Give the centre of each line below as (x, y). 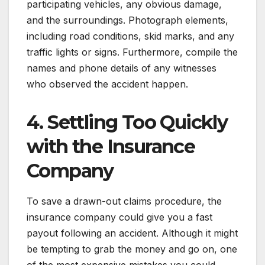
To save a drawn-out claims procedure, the (124, 201)
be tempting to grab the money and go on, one (132, 249)
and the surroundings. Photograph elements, (127, 20)
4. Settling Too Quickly (127, 122)
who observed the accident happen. (109, 84)
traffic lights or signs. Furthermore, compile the (132, 52)
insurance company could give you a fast (119, 217)
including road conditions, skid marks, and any (130, 36)
